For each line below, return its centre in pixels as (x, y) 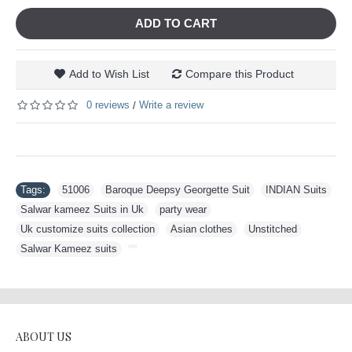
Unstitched (273, 229)
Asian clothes (202, 229)
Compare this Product (240, 74)
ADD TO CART (176, 23)
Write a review (171, 105)
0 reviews (108, 105)
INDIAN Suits (296, 189)
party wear (183, 209)
